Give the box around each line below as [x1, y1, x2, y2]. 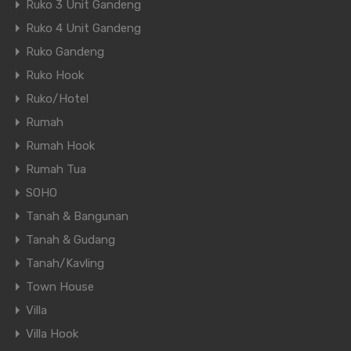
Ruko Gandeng [26, 45, 104, 60]
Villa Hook [26, 327, 78, 342]
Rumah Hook [26, 139, 95, 154]
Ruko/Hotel [26, 92, 89, 107]
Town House [26, 280, 94, 295]
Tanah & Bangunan [26, 209, 128, 224]
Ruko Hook [26, 68, 84, 83]
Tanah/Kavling [26, 256, 104, 271]
